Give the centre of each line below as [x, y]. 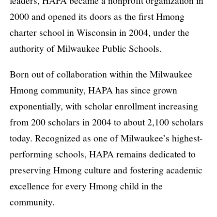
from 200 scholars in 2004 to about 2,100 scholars [107, 122]
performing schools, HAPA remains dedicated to [103, 154]
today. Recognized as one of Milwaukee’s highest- [106, 138]
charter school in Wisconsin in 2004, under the [100, 32]
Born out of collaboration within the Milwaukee [101, 74]
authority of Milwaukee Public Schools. [86, 48]
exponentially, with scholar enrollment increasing [104, 106]
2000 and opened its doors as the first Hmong [97, 16]
